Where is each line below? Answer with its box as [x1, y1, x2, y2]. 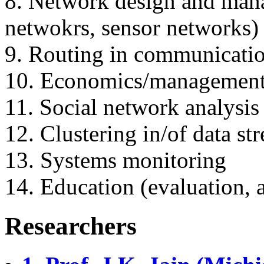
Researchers [5, 212, 137, 240]
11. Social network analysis [5, 94, 259, 120]
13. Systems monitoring [5, 147, 226, 173]
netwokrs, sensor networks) [5, 14, 259, 40]
